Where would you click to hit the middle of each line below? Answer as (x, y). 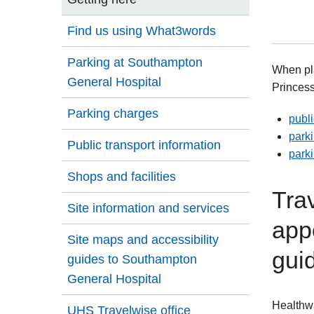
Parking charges (113, 113)
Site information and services (148, 208)
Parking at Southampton (135, 62)
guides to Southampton (132, 259)
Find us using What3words (142, 30)
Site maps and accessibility (143, 239)
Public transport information (144, 145)
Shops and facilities (122, 176)
